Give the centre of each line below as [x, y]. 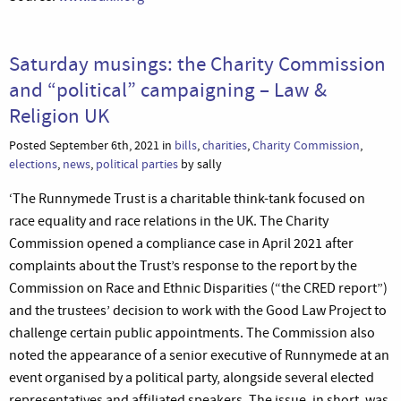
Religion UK [59, 115]
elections [33, 164]
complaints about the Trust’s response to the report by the [183, 265]
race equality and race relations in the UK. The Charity [169, 221]
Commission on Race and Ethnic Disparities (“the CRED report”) [198, 288]
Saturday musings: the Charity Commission [197, 63]
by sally [200, 164]
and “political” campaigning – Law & [168, 89]
